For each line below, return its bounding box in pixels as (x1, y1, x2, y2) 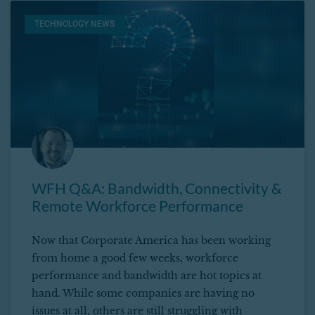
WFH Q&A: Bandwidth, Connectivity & (32, 179, 282, 198)
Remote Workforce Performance (32, 197, 243, 215)
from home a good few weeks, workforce (32, 252, 238, 265)
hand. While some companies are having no (32, 287, 255, 300)
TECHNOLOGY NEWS (34, 19, 115, 30)
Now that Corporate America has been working (32, 234, 271, 247)
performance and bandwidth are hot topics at (32, 269, 262, 283)
